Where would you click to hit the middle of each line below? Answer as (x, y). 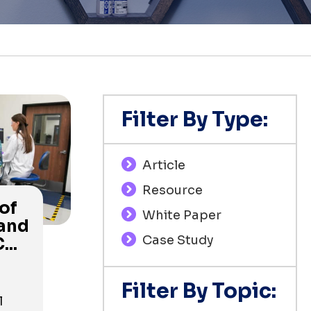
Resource (172, 190)
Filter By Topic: (199, 291)
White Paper (182, 215)
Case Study (178, 240)
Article (163, 165)
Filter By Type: (194, 119)
